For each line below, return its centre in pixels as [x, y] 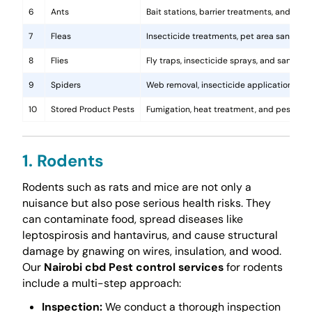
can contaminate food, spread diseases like [132, 219]
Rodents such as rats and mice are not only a [136, 187]
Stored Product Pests [92, 110]
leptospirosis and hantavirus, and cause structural [150, 235]
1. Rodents [63, 160]
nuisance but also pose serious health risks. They [146, 203]
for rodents [253, 267]
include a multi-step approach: [101, 283]
